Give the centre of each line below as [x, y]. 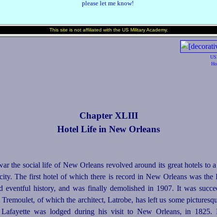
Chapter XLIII [108, 116]
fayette [20, 212]
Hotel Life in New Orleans [108, 129]
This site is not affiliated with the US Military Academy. [108, 30]
